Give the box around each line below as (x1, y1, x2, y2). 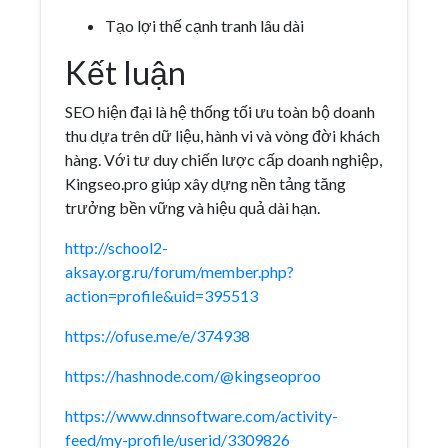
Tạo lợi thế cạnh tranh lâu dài (105, 16, 304, 35)
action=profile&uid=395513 (65, 286, 258, 305)
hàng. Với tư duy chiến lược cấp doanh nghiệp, (65, 150, 382, 169)
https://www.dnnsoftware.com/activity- (65, 406, 338, 425)
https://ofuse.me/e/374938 (65, 326, 250, 345)
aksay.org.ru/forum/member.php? (65, 262, 294, 281)
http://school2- (65, 238, 168, 257)
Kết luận (65, 53, 186, 92)
